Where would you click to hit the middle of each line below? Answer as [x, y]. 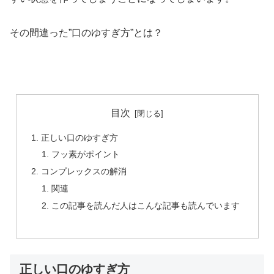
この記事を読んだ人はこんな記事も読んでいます [146, 206]
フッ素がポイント [86, 154]
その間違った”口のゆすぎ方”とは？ [86, 33]
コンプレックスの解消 [83, 172]
